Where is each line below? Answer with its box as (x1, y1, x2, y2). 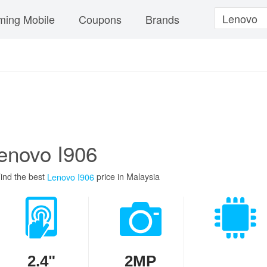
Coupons (79, 11, 122, 27)
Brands (145, 11, 179, 27)
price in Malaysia (94, 170, 160, 182)
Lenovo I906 (47, 171, 94, 183)
